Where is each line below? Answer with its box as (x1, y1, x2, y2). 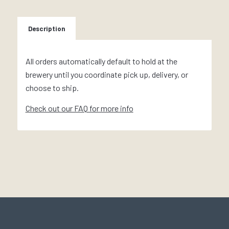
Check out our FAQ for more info (25, 103, 133, 113)
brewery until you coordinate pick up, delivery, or (25, 70, 188, 80)
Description (28, 24, 65, 33)
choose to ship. (25, 83, 79, 93)
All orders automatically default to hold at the (25, 56, 177, 66)
